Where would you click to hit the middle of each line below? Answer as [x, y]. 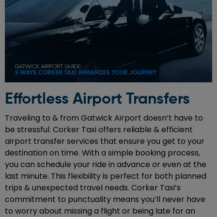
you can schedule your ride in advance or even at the [106, 165]
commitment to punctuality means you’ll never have [105, 200]
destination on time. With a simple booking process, [102, 153]
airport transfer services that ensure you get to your [105, 141]
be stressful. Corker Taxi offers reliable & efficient [99, 130]
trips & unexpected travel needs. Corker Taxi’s [93, 188]
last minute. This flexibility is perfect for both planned [106, 176]
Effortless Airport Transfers [97, 100]
